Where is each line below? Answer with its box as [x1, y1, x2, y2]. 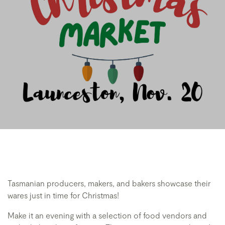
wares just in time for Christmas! [8, 190, 119, 200]
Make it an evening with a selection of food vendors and [8, 210, 207, 220]
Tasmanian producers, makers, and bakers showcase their [8, 178, 210, 188]
